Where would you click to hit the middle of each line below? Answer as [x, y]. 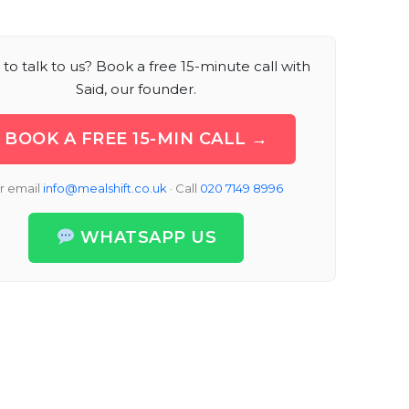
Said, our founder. [136, 89]
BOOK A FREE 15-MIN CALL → [136, 139]
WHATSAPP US [148, 238]
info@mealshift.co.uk [105, 189]
